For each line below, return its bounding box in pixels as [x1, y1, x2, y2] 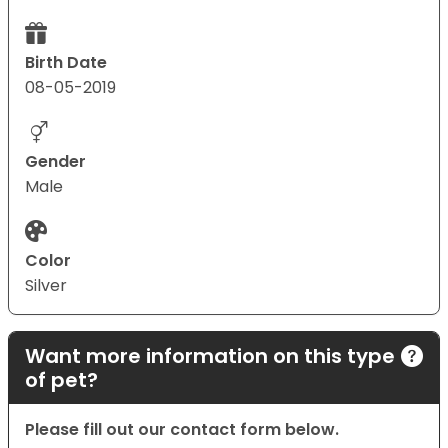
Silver [25, 274, 67, 298]
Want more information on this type [25, 342, 395, 371]
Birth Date [25, 51, 107, 75]
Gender [25, 150, 86, 174]
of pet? [25, 366, 98, 395]
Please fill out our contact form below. [25, 418, 339, 442]
